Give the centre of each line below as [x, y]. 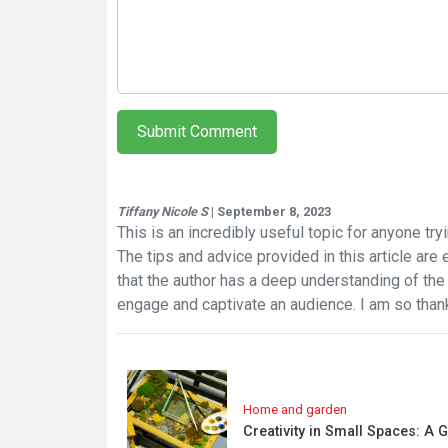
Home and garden [295, 409]
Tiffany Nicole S [162, 211]
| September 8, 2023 [269, 211]
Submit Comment [197, 131]
